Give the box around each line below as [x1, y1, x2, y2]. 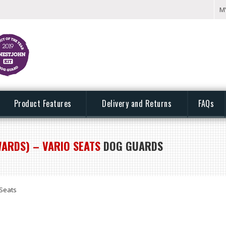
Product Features [14, 97, 72, 109]
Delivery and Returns [102, 97, 172, 109]
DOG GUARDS [100, 138, 163, 154]
